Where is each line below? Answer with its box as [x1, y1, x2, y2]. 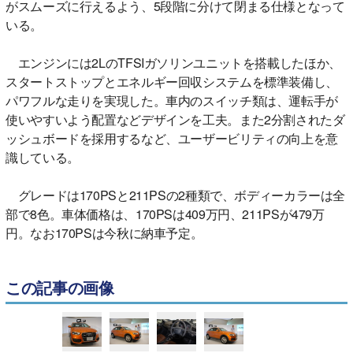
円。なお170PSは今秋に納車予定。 [6, 224, 203, 243]
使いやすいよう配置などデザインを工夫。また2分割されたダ [6, 110, 345, 129]
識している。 [6, 148, 80, 167]
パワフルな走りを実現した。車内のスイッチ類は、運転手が [6, 91, 338, 110]
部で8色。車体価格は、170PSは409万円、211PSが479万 [6, 205, 325, 224]
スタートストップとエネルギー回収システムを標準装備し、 [6, 72, 338, 91]
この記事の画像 [6, 276, 114, 299]
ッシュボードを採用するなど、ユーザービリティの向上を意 [6, 129, 338, 148]
